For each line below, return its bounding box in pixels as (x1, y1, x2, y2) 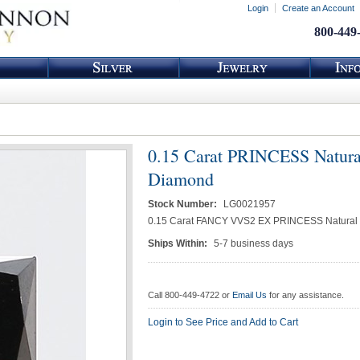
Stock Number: (148, 198, 219, 210)
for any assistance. (267, 290, 344, 300)
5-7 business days (214, 238, 293, 249)
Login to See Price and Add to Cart (148, 317, 298, 328)
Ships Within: (148, 238, 210, 249)
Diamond (148, 167, 214, 190)
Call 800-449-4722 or (148, 290, 232, 300)
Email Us (232, 290, 267, 300)
